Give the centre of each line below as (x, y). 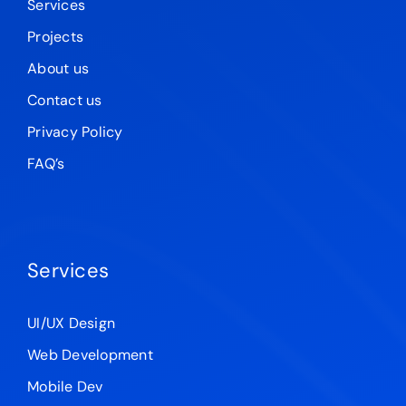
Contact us (64, 101)
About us (58, 69)
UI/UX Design (71, 324)
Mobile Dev (65, 387)
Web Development (90, 355)
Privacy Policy (75, 132)
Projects (55, 37)
